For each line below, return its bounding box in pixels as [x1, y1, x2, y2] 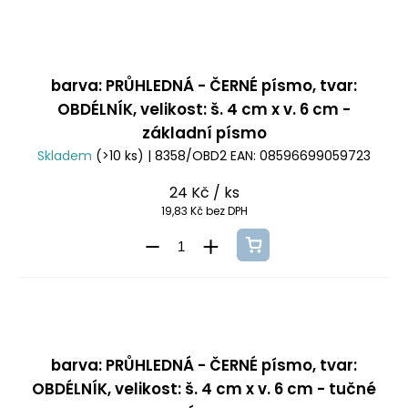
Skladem [37, 147, 96, 166]
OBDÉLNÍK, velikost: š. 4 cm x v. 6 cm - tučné [32, 377, 376, 400]
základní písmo [141, 122, 267, 145]
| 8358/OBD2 [144, 147, 230, 166]
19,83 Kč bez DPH [160, 203, 248, 219]
